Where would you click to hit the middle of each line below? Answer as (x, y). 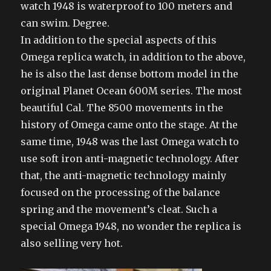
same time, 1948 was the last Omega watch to (130, 142)
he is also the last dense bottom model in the (130, 74)
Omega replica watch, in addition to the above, (133, 57)
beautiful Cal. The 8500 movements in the (122, 108)
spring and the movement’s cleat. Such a (119, 210)
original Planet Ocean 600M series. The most (132, 91)
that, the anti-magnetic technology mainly (124, 176)
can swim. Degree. (65, 23)
